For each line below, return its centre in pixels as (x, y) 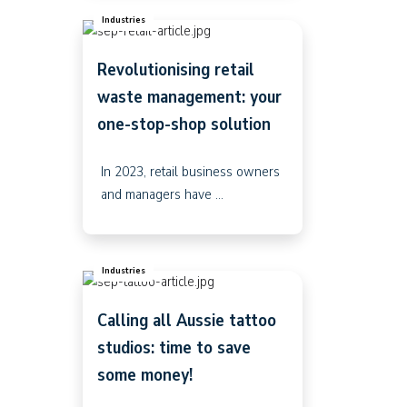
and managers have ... (162, 194)
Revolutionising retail (175, 69)
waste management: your (189, 96)
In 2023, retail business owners (190, 171)
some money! (144, 374)
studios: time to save (174, 347)
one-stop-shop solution (184, 124)
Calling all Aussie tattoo (186, 320)
